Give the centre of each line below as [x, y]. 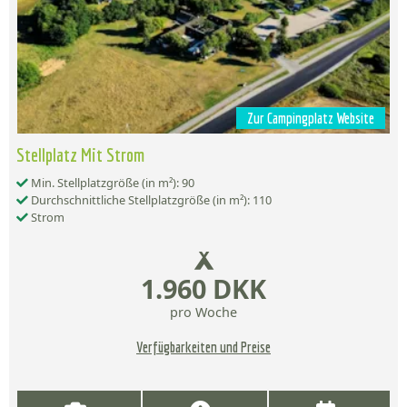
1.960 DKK [203, 289]
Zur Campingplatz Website [311, 119]
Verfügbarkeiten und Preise [203, 347]
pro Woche [203, 313]
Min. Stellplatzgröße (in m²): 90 [111, 183]
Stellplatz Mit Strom [80, 155]
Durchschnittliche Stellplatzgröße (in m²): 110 [150, 200]
